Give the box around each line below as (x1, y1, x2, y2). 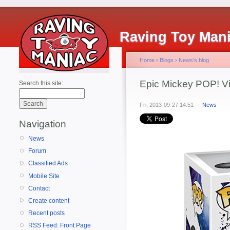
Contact (28, 184, 50, 192)
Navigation (19, 119, 66, 129)
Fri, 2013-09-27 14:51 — (140, 102, 202, 108)
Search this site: (19, 80, 63, 87)
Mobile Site (28, 172, 60, 180)
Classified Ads (28, 160, 68, 167)
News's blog (179, 57, 209, 63)
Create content (28, 197, 69, 204)
